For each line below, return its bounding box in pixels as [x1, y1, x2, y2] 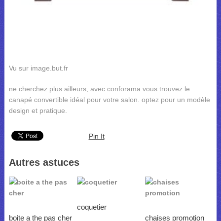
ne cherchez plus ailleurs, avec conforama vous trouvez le [8, 84, 190, 93]
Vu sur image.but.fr [8, 64, 68, 72]
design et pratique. [8, 106, 67, 114]
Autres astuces [8, 156, 79, 168]
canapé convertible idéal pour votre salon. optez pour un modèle [8, 95, 210, 104]
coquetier [76, 202, 107, 211]
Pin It [88, 132, 105, 140]
